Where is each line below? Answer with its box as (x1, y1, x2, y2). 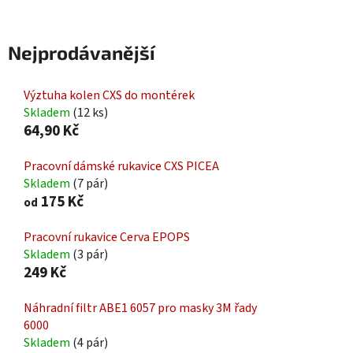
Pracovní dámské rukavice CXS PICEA (24, 157, 219, 175)
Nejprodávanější (8, 40, 155, 64)
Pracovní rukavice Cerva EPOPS (24, 228, 190, 246)
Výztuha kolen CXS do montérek (24, 86, 195, 104)
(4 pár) (72, 333, 108, 351)
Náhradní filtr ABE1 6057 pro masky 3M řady (24, 299, 257, 317)
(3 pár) (72, 245, 108, 263)
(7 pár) (72, 174, 108, 192)
